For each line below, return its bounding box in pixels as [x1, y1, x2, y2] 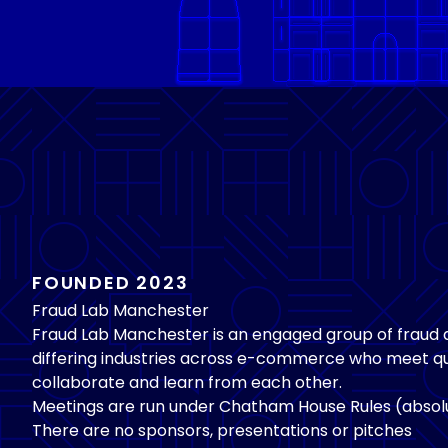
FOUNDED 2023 [32, 274, 189, 294]
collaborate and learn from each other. [32, 370, 342, 394]
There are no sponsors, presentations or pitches [32, 418, 412, 442]
